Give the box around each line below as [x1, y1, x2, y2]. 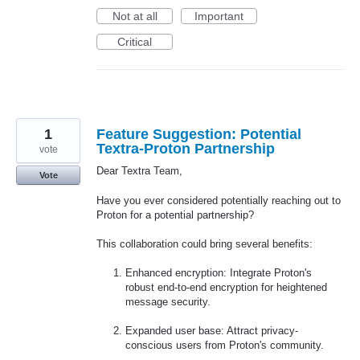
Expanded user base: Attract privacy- [125, 325, 299, 337]
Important [194, 10, 243, 23]
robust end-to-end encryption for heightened [125, 281, 328, 293]
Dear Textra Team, [96, 165, 182, 178]
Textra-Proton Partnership [96, 141, 275, 157]
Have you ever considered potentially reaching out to [96, 194, 341, 207]
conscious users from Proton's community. [125, 339, 325, 352]
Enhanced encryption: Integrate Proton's [125, 267, 313, 279]
